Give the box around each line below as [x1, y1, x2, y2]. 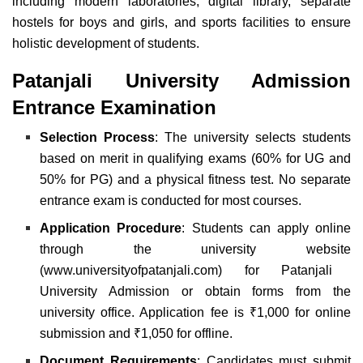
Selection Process [40, 130, 156, 144]
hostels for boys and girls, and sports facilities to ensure [12, 15, 351, 29]
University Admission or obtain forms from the [40, 284, 351, 298]
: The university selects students [155, 130, 352, 144]
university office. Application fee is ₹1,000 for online [40, 305, 351, 319]
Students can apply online [191, 220, 352, 235]
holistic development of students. [12, 36, 199, 50]
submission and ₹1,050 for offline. [40, 326, 233, 340]
